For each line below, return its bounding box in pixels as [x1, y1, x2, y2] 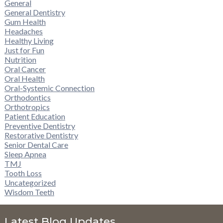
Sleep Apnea [4, 149, 46, 159]
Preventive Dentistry [4, 120, 75, 130]
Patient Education [4, 111, 65, 121]
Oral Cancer [4, 64, 46, 74]
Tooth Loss [4, 168, 42, 178]
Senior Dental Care [4, 139, 68, 149]
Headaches [4, 26, 43, 36]
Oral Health [4, 73, 45, 83]
